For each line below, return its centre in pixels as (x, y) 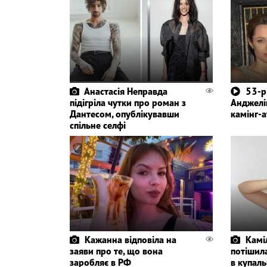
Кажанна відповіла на (131, 239)
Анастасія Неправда (126, 91)
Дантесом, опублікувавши (125, 114)
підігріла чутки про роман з (128, 102)
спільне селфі (98, 125)
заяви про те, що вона (116, 251)
